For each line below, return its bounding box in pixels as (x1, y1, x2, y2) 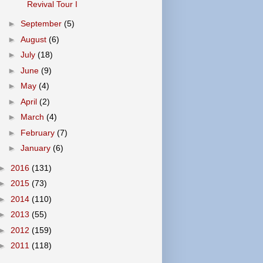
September (20, 19, 64, 28)
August (20, 34, 49, 44)
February (20, 127, 57, 137)
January (20, 143, 53, 153)
